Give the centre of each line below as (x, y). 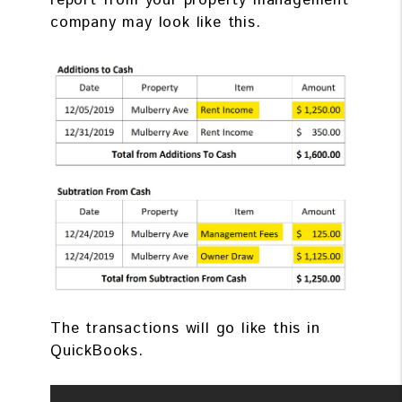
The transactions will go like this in (185, 328)
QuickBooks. (97, 350)
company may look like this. (156, 23)
